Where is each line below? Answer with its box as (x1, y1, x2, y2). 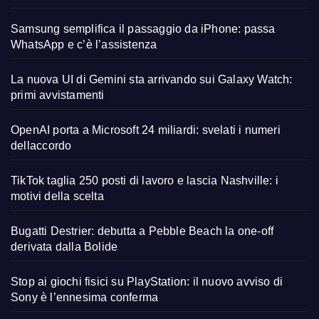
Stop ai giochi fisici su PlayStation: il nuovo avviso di (11, 275, 283, 288)
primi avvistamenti (11, 88, 105, 101)
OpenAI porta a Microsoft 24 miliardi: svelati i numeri (11, 123, 281, 136)
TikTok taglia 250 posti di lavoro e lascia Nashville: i (11, 174, 279, 187)
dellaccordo (11, 139, 72, 152)
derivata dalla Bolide (11, 240, 118, 253)
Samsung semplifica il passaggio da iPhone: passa (11, 22, 276, 35)
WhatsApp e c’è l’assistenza (11, 38, 157, 51)
